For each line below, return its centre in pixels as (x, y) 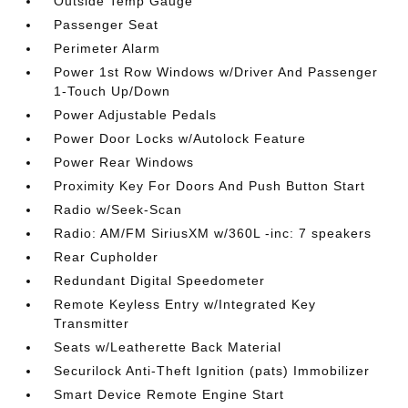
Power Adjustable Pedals (136, 114)
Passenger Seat (107, 24)
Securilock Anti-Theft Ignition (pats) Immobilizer (212, 370)
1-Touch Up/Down (112, 91)
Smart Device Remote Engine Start (169, 394)
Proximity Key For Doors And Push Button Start (210, 185)
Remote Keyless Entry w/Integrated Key (185, 304)
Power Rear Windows (124, 162)
